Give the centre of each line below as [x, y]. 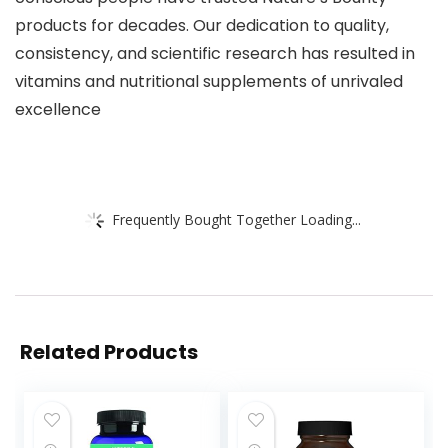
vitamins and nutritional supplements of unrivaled [209, 81]
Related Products [109, 352]
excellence [58, 109]
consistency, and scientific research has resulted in [215, 53]
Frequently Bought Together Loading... [236, 218]
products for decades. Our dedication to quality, [202, 25]
